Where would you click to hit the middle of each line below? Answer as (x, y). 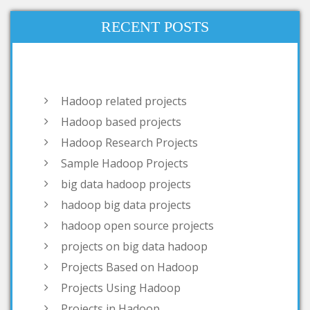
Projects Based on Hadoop (130, 216)
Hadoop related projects (124, 49)
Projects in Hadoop (110, 257)
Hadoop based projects (121, 70)
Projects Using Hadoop (121, 236)
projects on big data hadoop (134, 195)
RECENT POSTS (155, 27)
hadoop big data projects (126, 153)
